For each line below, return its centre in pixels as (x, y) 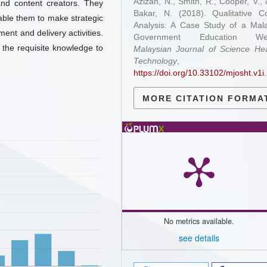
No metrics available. (199, 221)
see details (199, 237)
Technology (155, 61)
